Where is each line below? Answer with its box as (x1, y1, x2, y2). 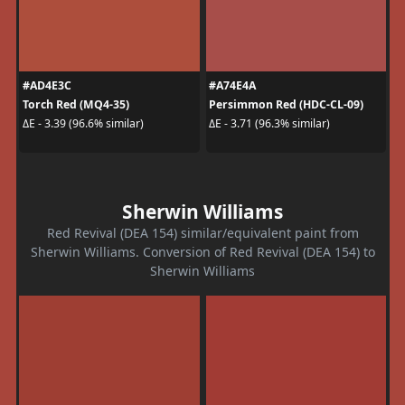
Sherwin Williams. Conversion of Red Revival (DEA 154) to (30, 242, 375, 260)
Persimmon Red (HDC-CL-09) (209, 96, 363, 112)
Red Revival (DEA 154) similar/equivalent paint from (46, 223, 359, 241)
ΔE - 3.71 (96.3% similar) (209, 116, 330, 132)
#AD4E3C (22, 77, 71, 93)
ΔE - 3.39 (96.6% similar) (22, 116, 144, 132)
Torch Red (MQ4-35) (22, 96, 129, 112)
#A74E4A (209, 77, 256, 93)
